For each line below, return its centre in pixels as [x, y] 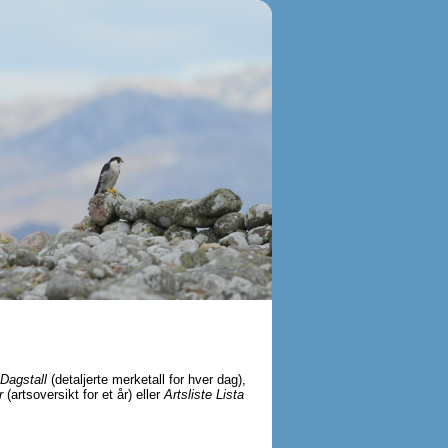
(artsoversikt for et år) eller [83, 394]
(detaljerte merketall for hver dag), [146, 379]
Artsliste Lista [204, 394]
